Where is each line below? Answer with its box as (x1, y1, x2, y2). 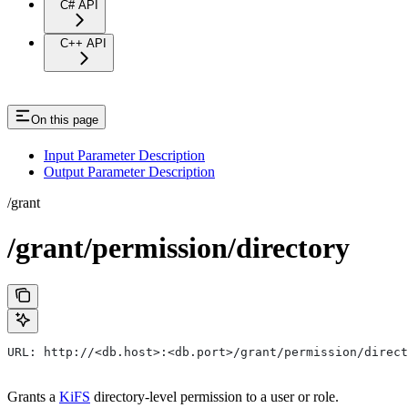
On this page (31, 113, 98, 127)
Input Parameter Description (44, 148, 205, 164)
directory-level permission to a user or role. (90, 388, 339, 404)
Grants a (7, 388, 59, 404)
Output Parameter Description (44, 164, 215, 180)
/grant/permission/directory (7, 230, 350, 264)
